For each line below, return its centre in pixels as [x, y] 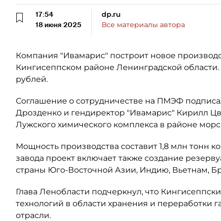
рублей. [32, 79]
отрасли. [33, 215]
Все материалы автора [143, 25]
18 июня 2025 [58, 25]
